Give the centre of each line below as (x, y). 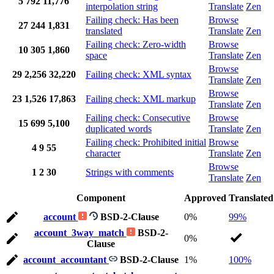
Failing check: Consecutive (138, 118)
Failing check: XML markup (141, 99)
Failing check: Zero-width (136, 45)
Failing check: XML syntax (139, 75)
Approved (205, 198)
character (103, 154)
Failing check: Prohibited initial (146, 143)
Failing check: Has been (132, 20)
